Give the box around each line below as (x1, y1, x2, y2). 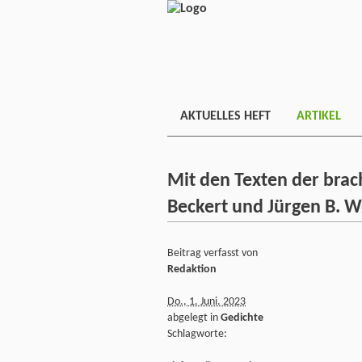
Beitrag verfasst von (167, 246, 258, 259)
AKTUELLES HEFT (180, 110, 271, 123)
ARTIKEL (297, 110, 341, 123)
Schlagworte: (167, 327, 227, 340)
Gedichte (221, 311, 263, 324)
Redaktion (167, 263, 217, 276)
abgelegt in (167, 311, 221, 324)
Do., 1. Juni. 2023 (167, 295, 246, 308)
